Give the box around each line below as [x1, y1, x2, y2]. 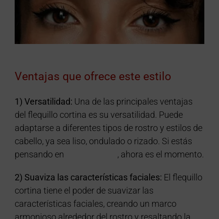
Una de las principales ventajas [72, 96, 193, 107]
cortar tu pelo [66, 149, 117, 160]
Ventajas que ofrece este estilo [14, 70, 171, 84]
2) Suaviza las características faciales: [14, 172, 162, 183]
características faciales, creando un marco [14, 198, 176, 209]
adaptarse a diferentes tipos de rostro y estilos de [14, 123, 202, 133]
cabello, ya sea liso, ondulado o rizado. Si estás [14, 136, 192, 147]
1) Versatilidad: [14, 96, 72, 107]
